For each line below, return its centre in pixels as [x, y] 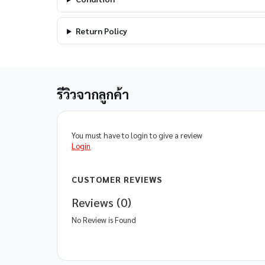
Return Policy [101, 31]
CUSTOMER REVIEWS [117, 179]
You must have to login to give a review [137, 135]
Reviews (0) [101, 202]
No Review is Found [104, 220]
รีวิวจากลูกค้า [93, 94]
